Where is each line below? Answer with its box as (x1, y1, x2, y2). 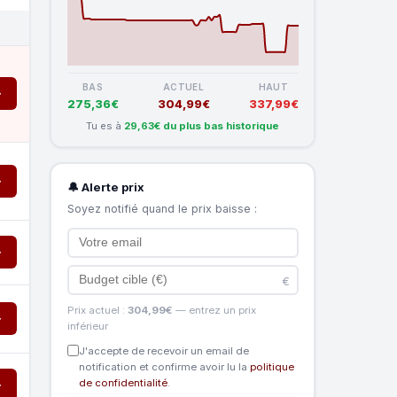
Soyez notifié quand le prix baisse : (66, 201, 257, 215)
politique (249, 360, 294, 373)
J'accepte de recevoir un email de (78, 344, 249, 357)
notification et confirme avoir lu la (78, 360, 250, 373)
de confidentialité (78, 376, 167, 389)
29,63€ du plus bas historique (124, 119, 279, 132)
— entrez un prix (172, 303, 256, 316)
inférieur (66, 319, 108, 332)
